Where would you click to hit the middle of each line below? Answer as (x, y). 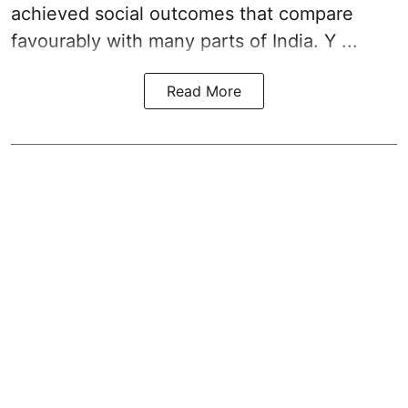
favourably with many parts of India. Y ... (184, 41)
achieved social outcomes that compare (182, 13)
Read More (204, 91)
